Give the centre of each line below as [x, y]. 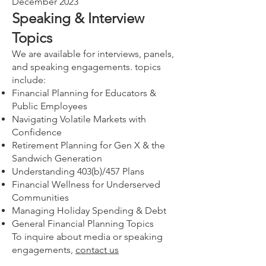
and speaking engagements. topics [86, 67]
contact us [97, 250]
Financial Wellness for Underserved [86, 184]
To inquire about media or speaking [87, 237]
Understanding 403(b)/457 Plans [78, 171]
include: [29, 80]
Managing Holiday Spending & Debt [89, 210]
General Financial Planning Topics [83, 224]
